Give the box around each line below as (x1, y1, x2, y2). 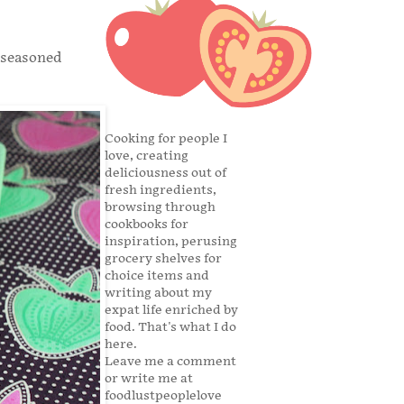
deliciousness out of (105, 165, 226, 181)
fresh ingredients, (105, 182, 216, 198)
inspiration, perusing (105, 234, 237, 250)
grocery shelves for (105, 251, 222, 267)
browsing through (105, 199, 216, 216)
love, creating (105, 148, 188, 164)
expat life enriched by (105, 302, 238, 318)
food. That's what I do (105, 319, 236, 335)
